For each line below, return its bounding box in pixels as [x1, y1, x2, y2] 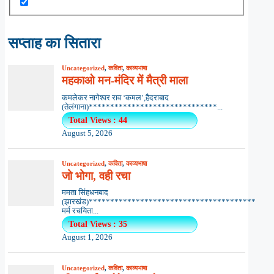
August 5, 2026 [61, 128, 113, 138]
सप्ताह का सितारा [8, 35, 101, 52]
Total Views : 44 [68, 115, 127, 125]
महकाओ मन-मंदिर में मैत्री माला [61, 74, 188, 87]
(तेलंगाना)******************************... [61, 102, 223, 111]
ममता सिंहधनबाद [61, 188, 108, 198]
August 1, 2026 [61, 233, 113, 242]
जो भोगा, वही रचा [61, 169, 130, 182]
